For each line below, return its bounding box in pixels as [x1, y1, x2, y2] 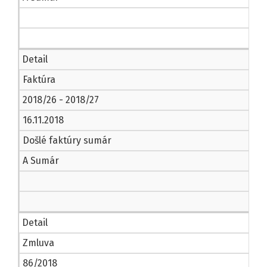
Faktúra [23, 74, 55, 86]
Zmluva [23, 237, 54, 249]
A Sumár [23, 155, 59, 167]
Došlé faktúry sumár [23, 135, 111, 147]
